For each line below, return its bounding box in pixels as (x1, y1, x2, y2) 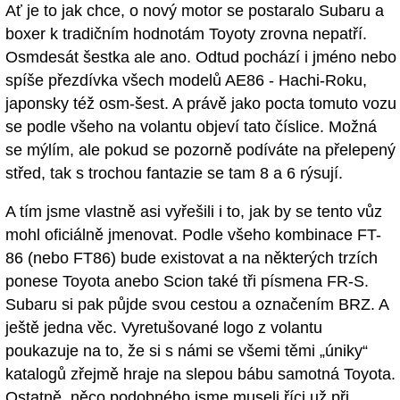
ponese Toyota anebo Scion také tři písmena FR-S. (5, 271, 369, 290)
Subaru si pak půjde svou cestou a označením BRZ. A (5, 295, 388, 313)
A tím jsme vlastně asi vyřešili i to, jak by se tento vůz (5, 202, 382, 221)
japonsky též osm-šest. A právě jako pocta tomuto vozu (5, 94, 396, 112)
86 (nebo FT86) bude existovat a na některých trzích (5, 248, 378, 267)
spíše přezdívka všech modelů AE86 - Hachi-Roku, (5, 71, 367, 89)
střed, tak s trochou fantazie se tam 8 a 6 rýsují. (5, 163, 343, 182)
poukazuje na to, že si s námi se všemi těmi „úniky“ (5, 341, 368, 360)
